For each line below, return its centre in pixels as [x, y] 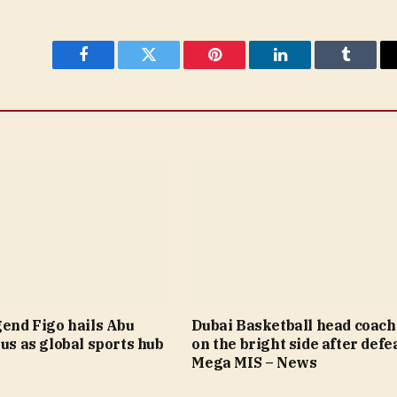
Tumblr [368, 68]
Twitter [171, 68]
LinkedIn [308, 68]
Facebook [113, 68]
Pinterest [241, 68]
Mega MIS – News [254, 362]
